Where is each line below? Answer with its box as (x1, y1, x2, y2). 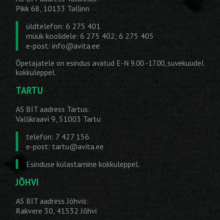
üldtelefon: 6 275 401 (26, 21, 101, 31)
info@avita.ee (52, 40, 100, 51)
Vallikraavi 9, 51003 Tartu (16, 113, 101, 124)
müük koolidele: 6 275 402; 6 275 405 (26, 30, 154, 41)
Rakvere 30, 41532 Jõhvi (16, 205, 97, 216)
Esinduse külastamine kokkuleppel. (26, 159, 139, 169)
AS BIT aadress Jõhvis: (16, 195, 88, 206)
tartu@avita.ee (52, 141, 104, 151)
